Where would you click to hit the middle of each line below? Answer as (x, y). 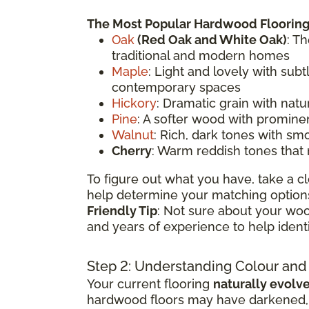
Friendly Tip (122, 210)
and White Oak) (239, 39)
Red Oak (167, 39)
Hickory (134, 103)
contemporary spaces (176, 87)
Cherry (132, 150)
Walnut (133, 134)
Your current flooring (150, 283)
